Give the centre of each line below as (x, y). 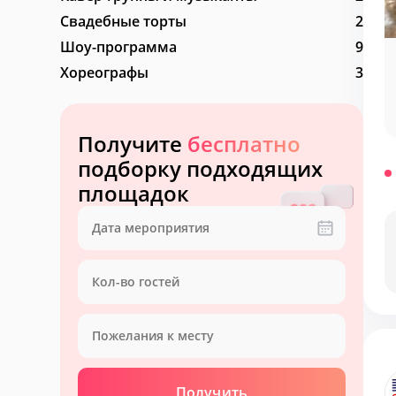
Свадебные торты (123, 21)
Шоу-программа (118, 46)
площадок (133, 193)
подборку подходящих (200, 168)
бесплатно (244, 143)
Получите (133, 143)
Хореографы (104, 72)
